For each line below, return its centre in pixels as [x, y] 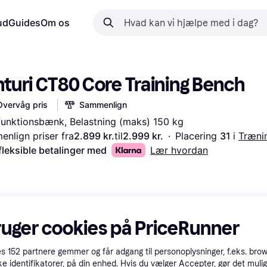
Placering [198, 136]
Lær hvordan [179, 150]
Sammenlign [103, 105]
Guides [24, 23]
